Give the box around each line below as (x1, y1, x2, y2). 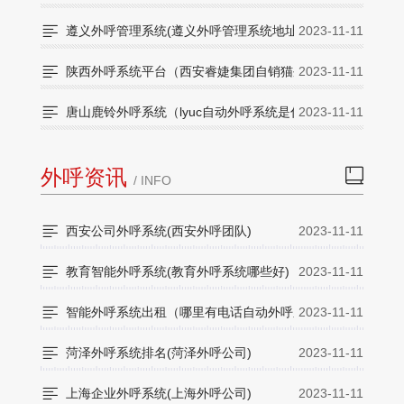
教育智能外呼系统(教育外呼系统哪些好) (66, 264, 289, 280)
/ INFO (133, 173, 171, 188)
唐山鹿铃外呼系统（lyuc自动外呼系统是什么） (66, 105, 328, 120)
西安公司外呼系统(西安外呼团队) (66, 224, 252, 239)
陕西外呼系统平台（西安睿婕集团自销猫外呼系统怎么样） (66, 64, 394, 79)
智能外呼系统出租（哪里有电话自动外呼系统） (66, 305, 331, 320)
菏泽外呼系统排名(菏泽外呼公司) (66, 345, 252, 361)
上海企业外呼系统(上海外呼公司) (66, 386, 252, 401)
